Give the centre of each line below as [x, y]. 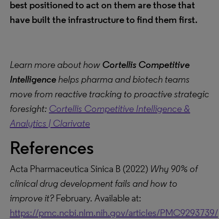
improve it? [32, 198]
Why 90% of [174, 169]
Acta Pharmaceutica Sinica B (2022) [80, 169]
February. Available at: [98, 198]
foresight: [29, 109]
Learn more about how [56, 65]
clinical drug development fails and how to [94, 183]
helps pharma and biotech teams [123, 79]
